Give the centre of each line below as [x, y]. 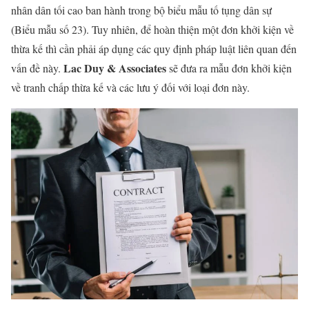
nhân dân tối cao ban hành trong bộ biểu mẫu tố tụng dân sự [141, 10]
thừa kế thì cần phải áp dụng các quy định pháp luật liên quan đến [154, 48]
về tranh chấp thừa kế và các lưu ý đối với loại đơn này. [132, 87]
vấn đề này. [37, 68]
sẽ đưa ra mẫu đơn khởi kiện [229, 68]
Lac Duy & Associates [115, 68]
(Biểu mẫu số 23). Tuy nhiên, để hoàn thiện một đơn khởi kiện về [152, 29]
